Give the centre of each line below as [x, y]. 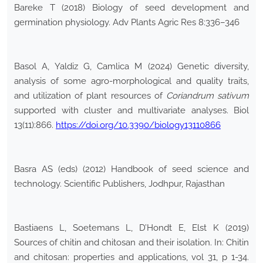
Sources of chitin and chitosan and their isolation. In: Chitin [131, 243]
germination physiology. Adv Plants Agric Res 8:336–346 [127, 23]
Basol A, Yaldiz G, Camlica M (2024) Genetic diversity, [131, 67]
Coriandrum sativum [208, 96]
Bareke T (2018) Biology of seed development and [131, 8]
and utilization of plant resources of [90, 96]
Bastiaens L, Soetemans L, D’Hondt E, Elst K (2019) [131, 228]
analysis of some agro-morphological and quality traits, [131, 81]
